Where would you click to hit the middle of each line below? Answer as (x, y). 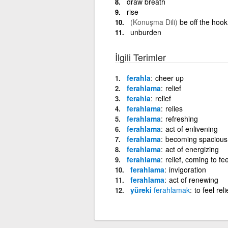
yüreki (142, 190)
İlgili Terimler (140, 57)
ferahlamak (172, 190)
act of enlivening (191, 129)
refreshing (181, 118)
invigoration (187, 169)
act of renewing (193, 179)
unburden (146, 32)
